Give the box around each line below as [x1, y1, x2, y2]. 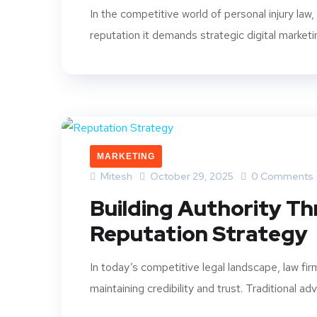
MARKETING [97, 151, 155, 161]
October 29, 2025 [150, 169, 234, 183]
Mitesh [98, 169, 132, 183]
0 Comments [249, 169, 313, 183]
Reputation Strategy [90, 219, 308, 248]
